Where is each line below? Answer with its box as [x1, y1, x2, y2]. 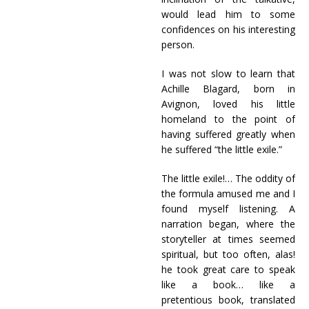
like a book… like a [161, 278, 295, 291]
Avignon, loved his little [161, 97, 295, 110]
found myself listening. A [161, 202, 295, 215]
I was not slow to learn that [161, 67, 295, 80]
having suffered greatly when [161, 128, 295, 141]
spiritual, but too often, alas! [161, 248, 295, 261]
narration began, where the [161, 217, 295, 230]
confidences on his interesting [161, 23, 295, 36]
